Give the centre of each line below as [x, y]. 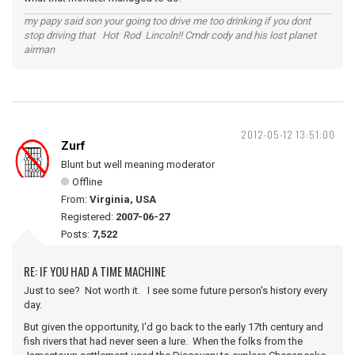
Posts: [76, 234]
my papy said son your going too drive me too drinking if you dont [167, 21]
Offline [87, 182]
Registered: [88, 217]
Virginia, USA [123, 199]
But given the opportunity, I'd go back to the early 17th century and [174, 327]
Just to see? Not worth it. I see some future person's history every [176, 290]
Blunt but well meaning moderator [138, 164]
